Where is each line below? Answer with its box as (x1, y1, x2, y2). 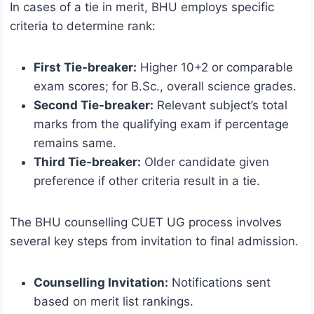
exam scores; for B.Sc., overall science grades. (34, 79, 296, 94)
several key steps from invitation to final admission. (10, 234, 299, 249)
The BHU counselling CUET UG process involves (10, 215, 282, 230)
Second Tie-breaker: (34, 98, 153, 113)
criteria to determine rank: (10, 19, 156, 34)
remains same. (34, 136, 116, 151)
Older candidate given (141, 155, 269, 170)
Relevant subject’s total (153, 98, 287, 113)
